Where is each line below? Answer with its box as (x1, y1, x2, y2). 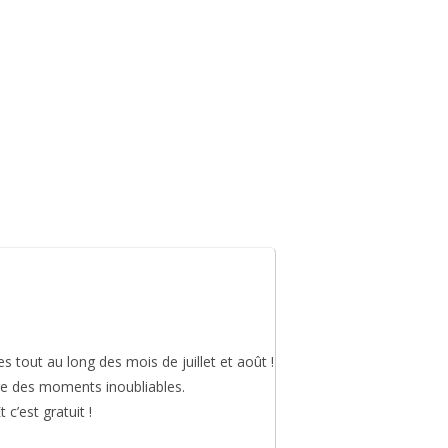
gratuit (43, 402, 85, 422)
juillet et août (182, 352, 267, 372)
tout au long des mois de (12, 352, 182, 372)
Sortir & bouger (51, 144, 179, 167)
